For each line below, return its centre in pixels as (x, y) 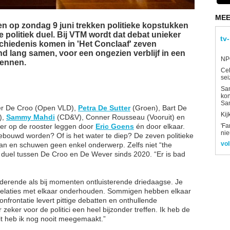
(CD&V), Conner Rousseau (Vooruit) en (120, 117)
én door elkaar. (159, 126)
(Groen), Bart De (159, 108)
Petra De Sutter (104, 108)
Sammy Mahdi (31, 117)
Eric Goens (115, 126)
